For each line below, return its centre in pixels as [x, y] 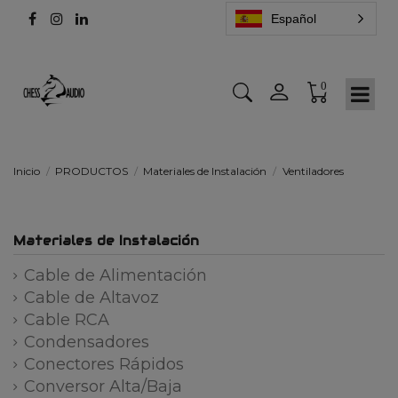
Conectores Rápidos [104, 365]
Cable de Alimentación [115, 276]
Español [294, 19]
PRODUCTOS [92, 171]
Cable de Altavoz [92, 298]
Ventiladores [313, 171]
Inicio [27, 171]
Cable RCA [67, 320]
